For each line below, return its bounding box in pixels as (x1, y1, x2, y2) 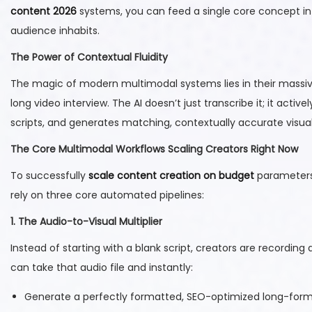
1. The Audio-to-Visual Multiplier (10, 214, 162, 229)
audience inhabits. (10, 24, 100, 38)
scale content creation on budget (88, 169, 254, 183)
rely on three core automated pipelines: (10, 188, 204, 203)
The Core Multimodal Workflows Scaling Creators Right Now (10, 142, 298, 157)
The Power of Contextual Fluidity (10, 50, 168, 65)
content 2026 (10, 4, 77, 19)
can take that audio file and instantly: (10, 260, 193, 275)
